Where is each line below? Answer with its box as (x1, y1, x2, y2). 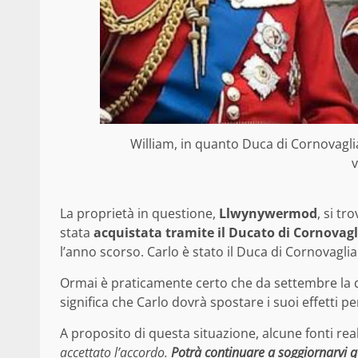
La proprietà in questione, (60, 204, 219, 222)
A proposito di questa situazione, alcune (60, 324, 302, 342)
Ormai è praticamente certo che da (60, 273, 274, 292)
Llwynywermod (219, 204, 317, 222)
